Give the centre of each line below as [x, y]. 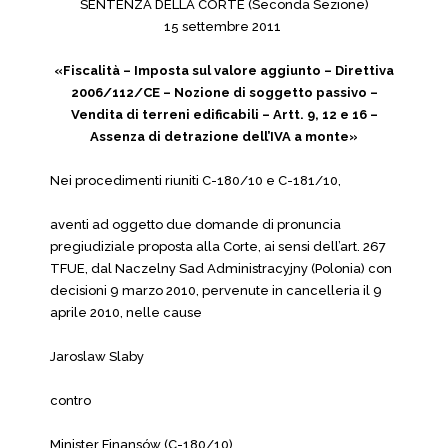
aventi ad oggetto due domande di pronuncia [195, 224]
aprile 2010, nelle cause [126, 312]
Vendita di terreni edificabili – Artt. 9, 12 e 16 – [224, 114]
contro [70, 400]
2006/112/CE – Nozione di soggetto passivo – [224, 92]
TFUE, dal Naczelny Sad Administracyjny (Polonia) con [221, 268]
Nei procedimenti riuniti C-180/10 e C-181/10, [195, 180]
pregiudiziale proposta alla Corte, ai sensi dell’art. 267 [218, 246]
